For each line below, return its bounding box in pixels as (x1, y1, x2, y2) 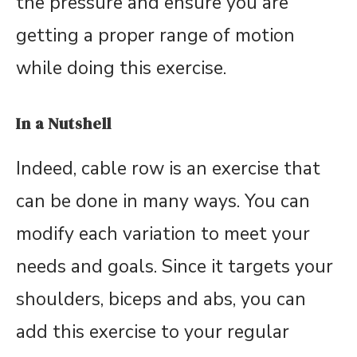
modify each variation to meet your (16, 222, 310, 247)
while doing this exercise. (16, 56, 226, 81)
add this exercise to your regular (16, 320, 289, 345)
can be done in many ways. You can (16, 189, 310, 214)
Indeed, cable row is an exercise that (16, 156, 320, 182)
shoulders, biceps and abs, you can (16, 287, 306, 312)
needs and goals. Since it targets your (16, 254, 333, 280)
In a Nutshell (16, 112, 112, 135)
